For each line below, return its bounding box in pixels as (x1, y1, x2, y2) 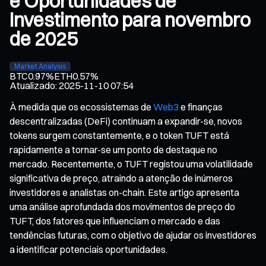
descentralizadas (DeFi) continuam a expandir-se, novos (9, 115, 242, 127)
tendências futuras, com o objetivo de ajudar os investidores (9, 229, 256, 241)
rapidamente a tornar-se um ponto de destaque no (9, 143, 217, 156)
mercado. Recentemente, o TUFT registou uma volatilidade (9, 157, 253, 170)
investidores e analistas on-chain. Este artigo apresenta (9, 186, 239, 198)
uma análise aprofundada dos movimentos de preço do (9, 200, 235, 213)
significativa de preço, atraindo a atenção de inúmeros (9, 172, 233, 184)
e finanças (179, 100, 223, 113)
